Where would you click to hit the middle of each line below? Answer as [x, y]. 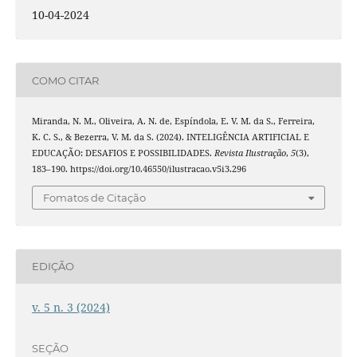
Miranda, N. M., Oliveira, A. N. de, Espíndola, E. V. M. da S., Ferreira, [173, 122]
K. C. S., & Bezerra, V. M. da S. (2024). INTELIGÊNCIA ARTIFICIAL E [170, 137]
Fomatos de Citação [94, 197]
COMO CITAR [65, 80]
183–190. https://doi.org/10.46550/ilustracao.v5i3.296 [139, 169]
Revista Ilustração [250, 153]
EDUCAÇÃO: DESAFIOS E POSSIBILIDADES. [123, 153]
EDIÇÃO [53, 267]
